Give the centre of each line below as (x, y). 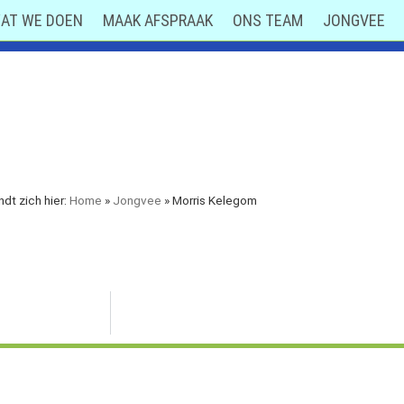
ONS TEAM (268, 20)
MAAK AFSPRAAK (158, 20)
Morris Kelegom (214, 200)
